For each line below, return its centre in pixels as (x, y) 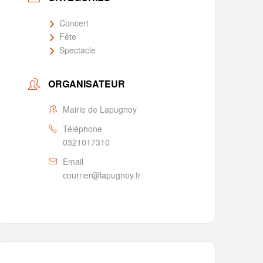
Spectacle (78, 50)
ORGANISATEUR (87, 84)
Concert (74, 23)
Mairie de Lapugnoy (100, 109)
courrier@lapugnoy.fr (102, 175)
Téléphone (83, 129)
